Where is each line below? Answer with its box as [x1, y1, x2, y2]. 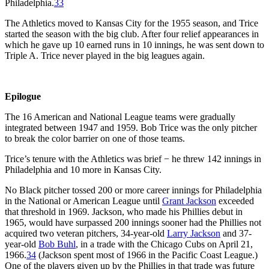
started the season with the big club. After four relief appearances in [5, 28, 259, 39]
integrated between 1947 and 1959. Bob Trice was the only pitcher [5, 122, 257, 133]
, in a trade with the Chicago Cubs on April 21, [76, 238, 253, 249]
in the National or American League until [5, 195, 162, 206]
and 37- [220, 228, 252, 238]
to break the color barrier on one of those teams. [5, 133, 185, 144]
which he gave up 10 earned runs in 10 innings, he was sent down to [5, 39, 264, 50]
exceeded [216, 195, 254, 206]
